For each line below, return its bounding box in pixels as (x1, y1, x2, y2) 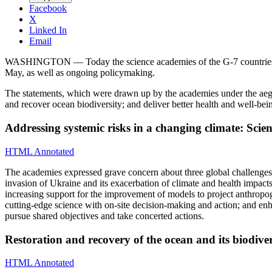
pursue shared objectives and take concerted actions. (5, 210, 206, 221)
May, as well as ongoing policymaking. (5, 67, 157, 78)
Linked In (29, 25, 67, 36)
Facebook (29, 3, 67, 14)
